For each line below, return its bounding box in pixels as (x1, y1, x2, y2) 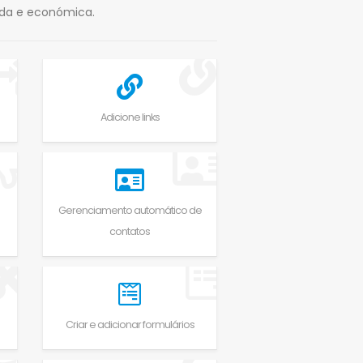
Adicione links (100, 109, 160, 124)
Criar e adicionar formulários (65, 317, 194, 331)
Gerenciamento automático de (58, 203, 202, 217)
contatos (109, 224, 150, 238)
